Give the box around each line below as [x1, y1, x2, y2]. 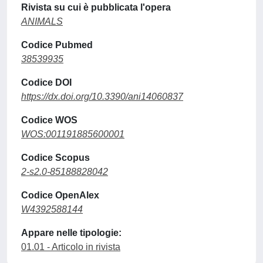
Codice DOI [21, 77, 72, 87]
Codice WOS [21, 115, 77, 125]
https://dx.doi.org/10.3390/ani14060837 [21, 92, 183, 102]
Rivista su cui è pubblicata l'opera [21, 2, 171, 12]
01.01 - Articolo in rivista [21, 242, 120, 252]
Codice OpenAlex [21, 190, 99, 200]
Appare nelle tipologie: [21, 228, 122, 238]
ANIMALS [21, 16, 63, 26]
